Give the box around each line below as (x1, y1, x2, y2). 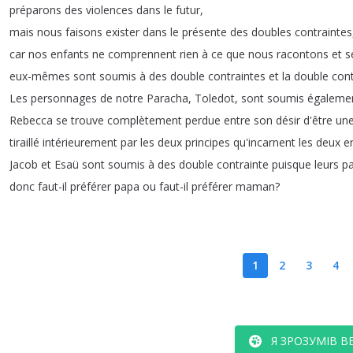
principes (185, 134, 230, 150)
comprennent (108, 46, 176, 61)
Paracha (147, 90, 188, 106)
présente (182, 24, 227, 39)
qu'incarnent (233, 134, 295, 150)
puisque (272, 156, 311, 172)
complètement (107, 112, 182, 128)
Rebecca (9, 112, 53, 128)
